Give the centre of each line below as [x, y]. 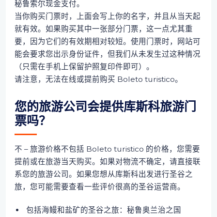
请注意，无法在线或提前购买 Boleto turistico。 [98, 79]
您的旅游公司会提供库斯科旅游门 [105, 107]
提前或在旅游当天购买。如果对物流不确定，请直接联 [107, 162]
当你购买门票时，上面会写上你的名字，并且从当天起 [107, 16]
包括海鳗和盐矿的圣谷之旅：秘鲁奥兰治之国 [104, 210]
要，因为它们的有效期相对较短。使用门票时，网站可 [107, 42]
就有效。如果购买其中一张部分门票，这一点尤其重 [103, 29]
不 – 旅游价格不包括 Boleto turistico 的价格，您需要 [107, 149]
